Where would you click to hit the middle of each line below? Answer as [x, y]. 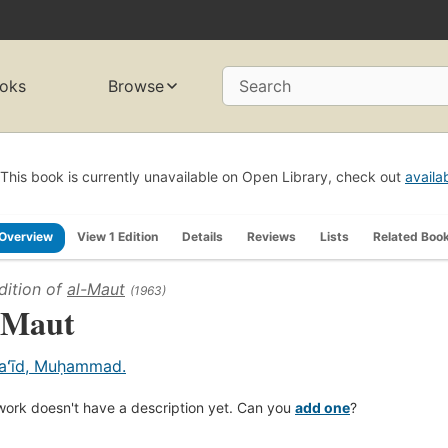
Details [202, 236]
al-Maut [96, 288]
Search [265, 86]
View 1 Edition [117, 236]
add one [322, 407]
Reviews [271, 236]
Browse [136, 86]
